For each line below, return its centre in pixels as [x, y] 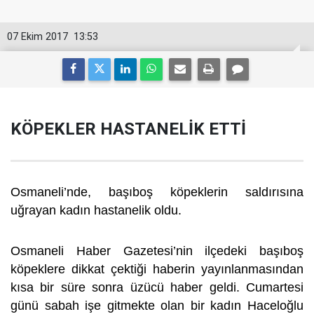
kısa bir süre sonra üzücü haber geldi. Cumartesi [157, 287]
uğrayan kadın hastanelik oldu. [98, 210]
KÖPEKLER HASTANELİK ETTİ [128, 129]
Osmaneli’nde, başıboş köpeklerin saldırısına [157, 192]
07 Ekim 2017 [37, 37]
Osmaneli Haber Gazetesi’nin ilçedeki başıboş [157, 251]
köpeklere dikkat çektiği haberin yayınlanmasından [157, 269]
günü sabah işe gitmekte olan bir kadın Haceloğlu [157, 306]
